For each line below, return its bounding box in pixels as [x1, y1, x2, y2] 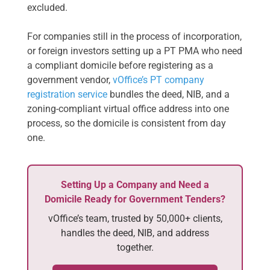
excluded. [27, 1, 67, 13]
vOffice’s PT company [113, 74, 204, 86]
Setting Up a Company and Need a [61, 178, 209, 190]
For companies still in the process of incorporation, [27, 30, 242, 42]
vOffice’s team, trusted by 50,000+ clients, [48, 212, 222, 224]
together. [116, 241, 154, 253]
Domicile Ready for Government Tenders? [45, 193, 225, 205]
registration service [27, 88, 107, 100]
